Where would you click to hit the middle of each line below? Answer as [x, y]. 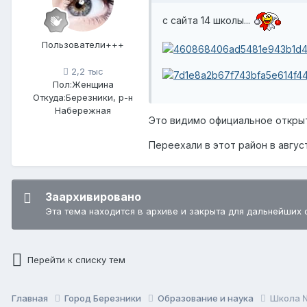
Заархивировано [93, 197]
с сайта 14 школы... [208, 21]
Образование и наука [207, 298]
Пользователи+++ [83, 45]
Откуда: [49, 98]
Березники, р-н [99, 98]
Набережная [83, 111]
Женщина [93, 85]
